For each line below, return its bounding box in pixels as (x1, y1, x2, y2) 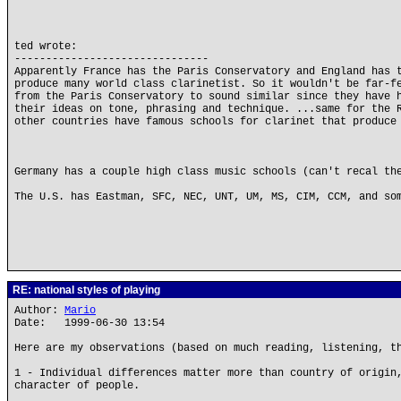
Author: (14, 304, 64, 317)
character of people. (14, 380, 140, 392)
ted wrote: (14, 40, 77, 53)
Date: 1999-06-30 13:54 (14, 317, 165, 329)
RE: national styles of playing (10, 284, 160, 296)
